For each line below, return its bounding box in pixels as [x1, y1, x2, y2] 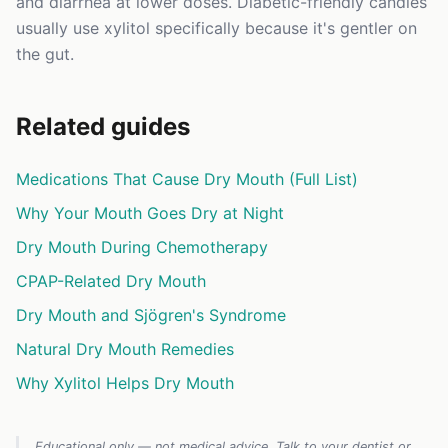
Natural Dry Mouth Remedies [16, 339, 234, 360]
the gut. [16, 44, 74, 65]
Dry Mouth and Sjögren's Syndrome [16, 305, 286, 326]
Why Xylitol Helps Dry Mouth [16, 373, 234, 394]
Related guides [16, 112, 190, 142]
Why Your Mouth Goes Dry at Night [16, 203, 284, 224]
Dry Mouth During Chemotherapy [16, 237, 268, 258]
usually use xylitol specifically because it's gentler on [16, 18, 417, 39]
